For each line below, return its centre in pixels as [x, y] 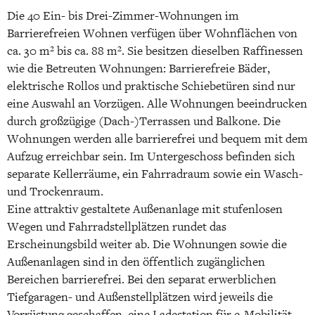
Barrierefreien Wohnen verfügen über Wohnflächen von [152, 33]
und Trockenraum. [55, 191]
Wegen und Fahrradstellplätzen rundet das [117, 226]
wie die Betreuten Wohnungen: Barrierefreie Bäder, [139, 68]
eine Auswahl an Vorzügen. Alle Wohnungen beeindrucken [157, 103]
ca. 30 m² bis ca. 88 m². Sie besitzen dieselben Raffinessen [155, 51]
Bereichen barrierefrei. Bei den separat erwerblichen [142, 279]
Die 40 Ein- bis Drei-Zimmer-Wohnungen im [123, 15]
